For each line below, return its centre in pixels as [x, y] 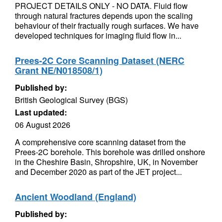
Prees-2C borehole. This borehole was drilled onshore [110, 152]
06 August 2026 [43, 125]
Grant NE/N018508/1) [59, 70]
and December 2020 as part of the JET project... [98, 172]
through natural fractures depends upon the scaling [104, 16]
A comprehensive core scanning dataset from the [100, 142]
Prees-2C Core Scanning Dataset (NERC [100, 60]
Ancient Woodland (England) [76, 197]
